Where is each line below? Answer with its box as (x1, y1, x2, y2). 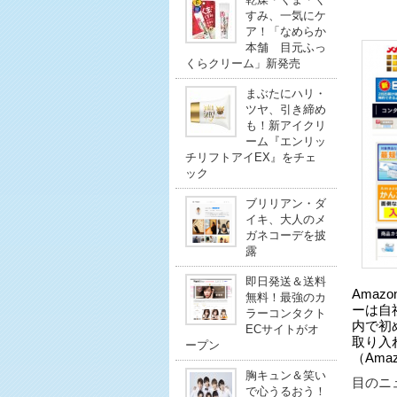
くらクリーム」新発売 (184, 57, 300, 70)
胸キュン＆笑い (245, 369, 326, 382)
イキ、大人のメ (245, 213, 326, 226)
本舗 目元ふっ (245, 41, 326, 54)
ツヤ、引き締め (245, 103, 326, 116)
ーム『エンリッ (245, 135, 326, 148)
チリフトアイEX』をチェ (184, 151, 316, 164)
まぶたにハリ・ (245, 87, 326, 100)
